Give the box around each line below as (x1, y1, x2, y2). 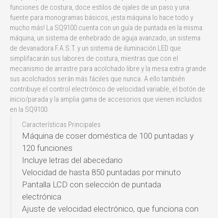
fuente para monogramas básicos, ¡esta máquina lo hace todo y (10, 13, 193, 22)
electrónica (22, 191, 61, 201)
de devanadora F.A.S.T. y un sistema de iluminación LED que (10, 43, 181, 53)
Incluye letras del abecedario (22, 155, 123, 165)
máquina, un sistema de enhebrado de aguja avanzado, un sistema (10, 33, 200, 42)
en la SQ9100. (10, 105, 49, 114)
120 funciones (22, 143, 73, 153)
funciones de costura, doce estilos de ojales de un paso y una (10, 2, 189, 12)
